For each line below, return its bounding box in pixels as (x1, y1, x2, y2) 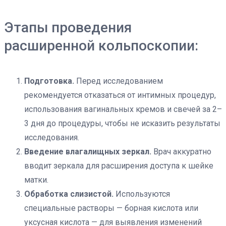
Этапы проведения (4, 19, 132, 36)
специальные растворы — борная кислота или (24, 203, 198, 213)
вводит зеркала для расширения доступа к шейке (24, 160, 213, 171)
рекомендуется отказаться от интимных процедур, (24, 90, 216, 100)
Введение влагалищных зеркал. (24, 146, 151, 156)
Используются (114, 189, 170, 199)
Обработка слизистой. (24, 189, 114, 199)
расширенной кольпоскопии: (4, 37, 198, 54)
